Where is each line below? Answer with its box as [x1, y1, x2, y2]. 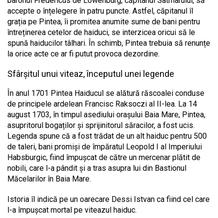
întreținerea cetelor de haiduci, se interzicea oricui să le [7, 27, 195, 37]
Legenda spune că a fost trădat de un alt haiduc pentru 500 [7, 131, 207, 141]
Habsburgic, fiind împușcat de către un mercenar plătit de [7, 152, 200, 162]
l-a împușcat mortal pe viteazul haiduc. [7, 205, 137, 215]
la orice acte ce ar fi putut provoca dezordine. [7, 49, 160, 58]
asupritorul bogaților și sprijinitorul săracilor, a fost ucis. [7, 120, 195, 130]
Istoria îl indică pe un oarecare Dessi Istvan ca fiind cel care [7, 194, 210, 204]
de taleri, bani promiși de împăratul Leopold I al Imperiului [7, 142, 202, 151]
